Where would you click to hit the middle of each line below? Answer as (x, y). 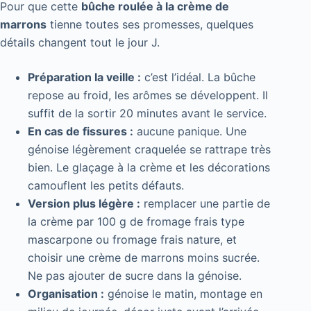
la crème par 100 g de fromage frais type (136, 221)
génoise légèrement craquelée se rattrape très (149, 149)
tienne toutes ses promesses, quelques (150, 24)
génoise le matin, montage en (183, 293)
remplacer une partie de (205, 203)
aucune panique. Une (190, 131)
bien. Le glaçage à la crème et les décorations (149, 167)
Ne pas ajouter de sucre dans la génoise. (135, 275)
